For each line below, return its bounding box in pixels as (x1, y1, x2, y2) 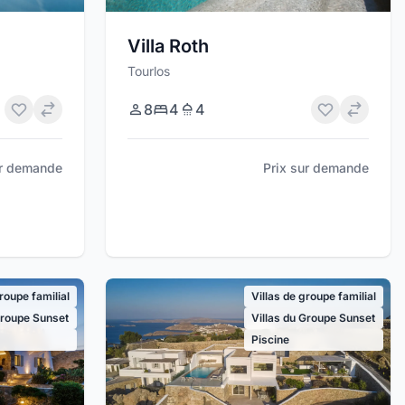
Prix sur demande (262, 159, 369, 175)
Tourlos (127, 62, 171, 79)
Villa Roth (127, 34, 210, 57)
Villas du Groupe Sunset (250, 311, 375, 325)
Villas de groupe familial (250, 289, 376, 304)
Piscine (250, 333, 289, 347)
